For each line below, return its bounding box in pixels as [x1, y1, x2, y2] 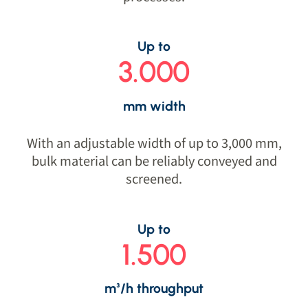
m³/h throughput [104, 280, 203, 296]
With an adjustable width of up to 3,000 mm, [26, 133, 282, 152]
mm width [122, 98, 186, 114]
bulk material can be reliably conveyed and [31, 151, 277, 170]
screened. [126, 169, 182, 188]
